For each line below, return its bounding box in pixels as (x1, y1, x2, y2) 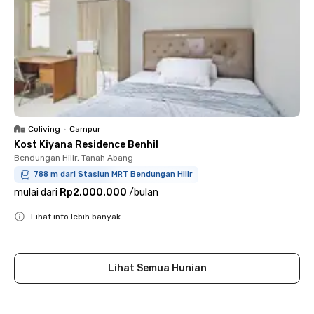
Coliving (28, 124, 60, 134)
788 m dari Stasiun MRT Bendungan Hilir (34, 170, 193, 179)
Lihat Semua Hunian (107, 262, 207, 274)
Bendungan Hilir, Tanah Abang (14, 153, 133, 163)
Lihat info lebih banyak (31, 212, 121, 221)
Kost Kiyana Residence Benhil (14, 139, 158, 151)
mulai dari (14, 186, 57, 198)
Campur (69, 124, 101, 134)
